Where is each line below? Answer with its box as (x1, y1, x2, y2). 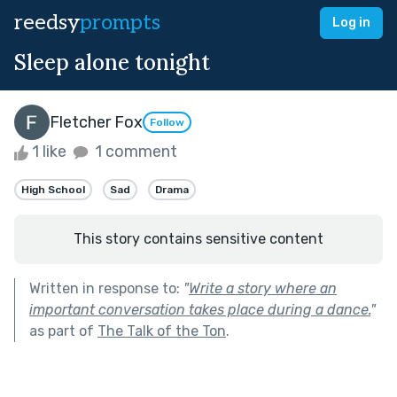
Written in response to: (29, 279, 183, 297)
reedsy (14, 10, 80, 35)
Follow (150, 116, 184, 129)
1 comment (91, 142, 177, 161)
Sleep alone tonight (14, 49, 210, 76)
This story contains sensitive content (74, 230, 323, 247)
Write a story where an (189, 279, 337, 297)
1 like (28, 142, 70, 161)
